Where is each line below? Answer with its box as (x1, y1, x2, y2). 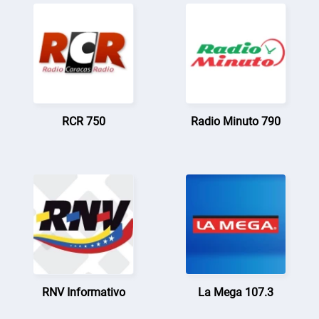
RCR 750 (61, 114, 105, 128)
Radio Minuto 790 (190, 114, 281, 128)
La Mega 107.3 (197, 285, 273, 299)
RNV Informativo (41, 285, 125, 299)
